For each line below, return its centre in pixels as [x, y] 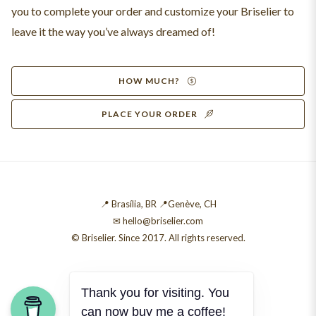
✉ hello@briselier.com [158, 221]
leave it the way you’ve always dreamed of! [113, 31]
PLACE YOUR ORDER [149, 114]
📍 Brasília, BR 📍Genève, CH [158, 204]
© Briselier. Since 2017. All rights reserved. [158, 238]
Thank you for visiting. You [155, 293]
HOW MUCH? [150, 81]
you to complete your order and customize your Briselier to [152, 11]
